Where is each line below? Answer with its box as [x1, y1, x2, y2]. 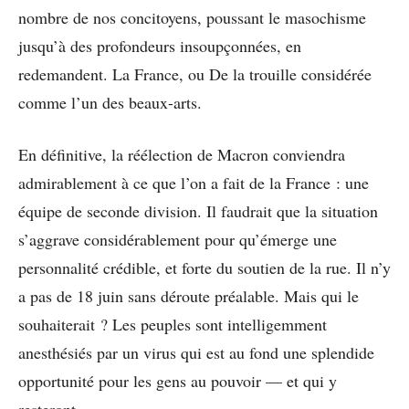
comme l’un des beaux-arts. [18, 90, 202, 113]
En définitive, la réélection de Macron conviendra [18, 142, 345, 165]
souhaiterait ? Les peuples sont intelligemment [18, 312, 327, 335]
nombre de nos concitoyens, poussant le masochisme [18, 5, 366, 28]
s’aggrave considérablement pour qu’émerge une [18, 227, 337, 250]
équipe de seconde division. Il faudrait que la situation [18, 199, 378, 222]
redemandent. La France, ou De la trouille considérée [18, 62, 372, 85]
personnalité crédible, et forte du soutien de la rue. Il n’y [18, 256, 391, 278]
